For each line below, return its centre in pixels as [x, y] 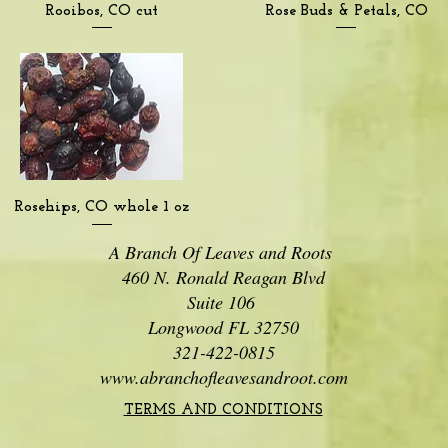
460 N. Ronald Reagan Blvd [223, 276]
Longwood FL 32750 [223, 326]
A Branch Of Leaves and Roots [223, 251]
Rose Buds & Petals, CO [346, 10]
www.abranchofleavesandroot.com [223, 376]
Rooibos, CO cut [102, 10]
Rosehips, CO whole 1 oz [102, 206]
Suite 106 [223, 301]
